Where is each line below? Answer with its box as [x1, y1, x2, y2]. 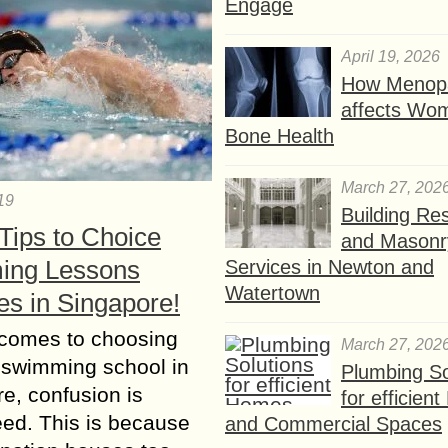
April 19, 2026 [341, 47, 440, 65]
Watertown [225, 281, 320, 304]
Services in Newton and [225, 255, 434, 278]
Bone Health [225, 124, 334, 147]
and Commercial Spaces [225, 412, 442, 435]
